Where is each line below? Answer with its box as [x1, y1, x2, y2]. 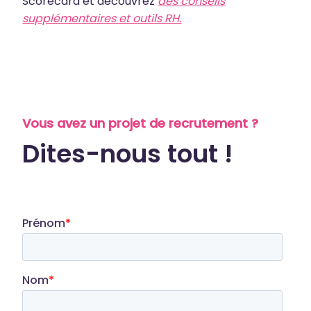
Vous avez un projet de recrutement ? [22, 115, 259, 132]
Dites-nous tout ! [22, 136, 233, 171]
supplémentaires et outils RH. [22, 10, 182, 26]
